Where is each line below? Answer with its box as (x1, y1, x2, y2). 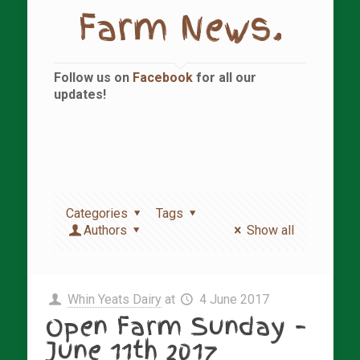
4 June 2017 (199, 292, 270, 307)
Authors (84, 223, 128, 238)
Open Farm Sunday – (46, 309, 307, 344)
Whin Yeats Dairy (67, 292, 162, 307)
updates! (54, 87, 106, 102)
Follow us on (54, 70, 133, 85)
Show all (247, 223, 294, 238)
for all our (196, 70, 256, 85)
